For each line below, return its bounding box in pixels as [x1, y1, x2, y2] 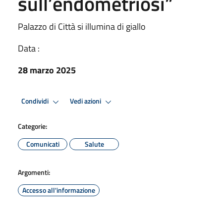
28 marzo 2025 [18, 63, 76, 77]
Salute [84, 138, 104, 149]
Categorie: [18, 120, 47, 131]
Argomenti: [18, 166, 50, 177]
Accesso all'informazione [22, 184, 95, 195]
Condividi [21, 96, 50, 107]
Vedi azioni [70, 96, 103, 107]
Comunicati [26, 138, 59, 149]
